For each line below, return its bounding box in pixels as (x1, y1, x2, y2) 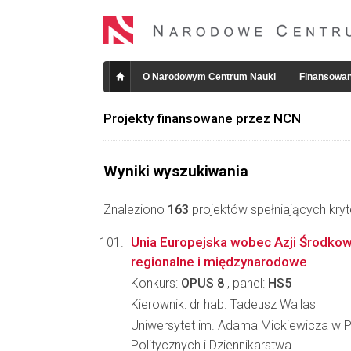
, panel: (224, 276, 268, 291)
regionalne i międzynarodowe (131, 254, 307, 270)
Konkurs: (131, 276, 181, 291)
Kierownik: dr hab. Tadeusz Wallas (131, 297, 316, 312)
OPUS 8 (181, 276, 224, 291)
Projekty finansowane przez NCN (103, 110, 301, 126)
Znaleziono (103, 202, 168, 217)
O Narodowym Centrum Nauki (143, 71, 276, 82)
